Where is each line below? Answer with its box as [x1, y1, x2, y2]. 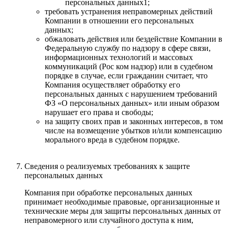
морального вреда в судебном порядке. [45, 135, 180, 144]
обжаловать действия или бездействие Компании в [45, 34, 222, 43]
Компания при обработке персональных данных [24, 188, 192, 197]
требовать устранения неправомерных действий [45, 7, 213, 16]
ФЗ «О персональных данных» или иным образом [45, 98, 219, 107]
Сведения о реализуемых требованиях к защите [24, 161, 190, 170]
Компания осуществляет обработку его [45, 80, 180, 89]
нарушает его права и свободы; [45, 107, 153, 117]
